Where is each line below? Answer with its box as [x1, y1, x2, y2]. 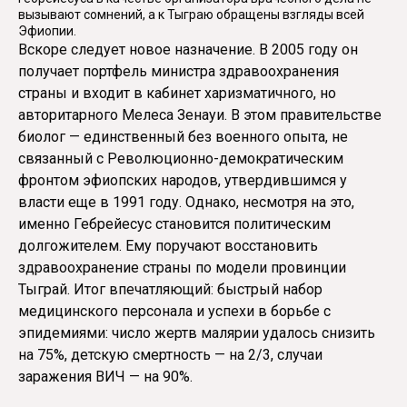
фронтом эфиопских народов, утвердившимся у [18, 172, 347, 190]
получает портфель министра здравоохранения [18, 63, 339, 81]
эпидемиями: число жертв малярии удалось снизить [18, 324, 375, 342]
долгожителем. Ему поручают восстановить [18, 237, 318, 255]
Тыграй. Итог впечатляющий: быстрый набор [18, 281, 323, 299]
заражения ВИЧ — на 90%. [18, 368, 193, 386]
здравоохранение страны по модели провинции [18, 259, 346, 277]
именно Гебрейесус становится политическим [18, 215, 331, 233]
